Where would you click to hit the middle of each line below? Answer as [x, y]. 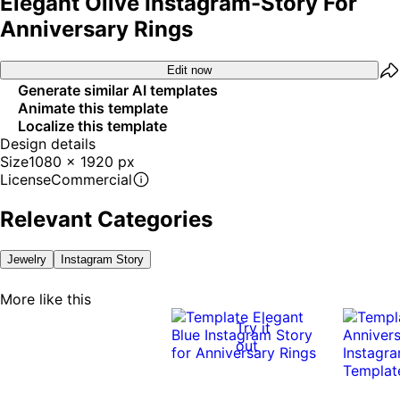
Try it [253, 327]
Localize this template [92, 125]
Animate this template [93, 108]
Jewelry [27, 259]
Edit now [189, 71]
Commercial [92, 179]
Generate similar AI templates [118, 90]
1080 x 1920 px [82, 161]
